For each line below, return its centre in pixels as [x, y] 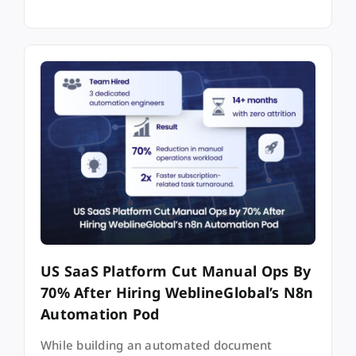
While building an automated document [156, 345]
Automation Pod [100, 314]
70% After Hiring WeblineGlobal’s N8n [177, 293]
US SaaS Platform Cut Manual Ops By [176, 271]
